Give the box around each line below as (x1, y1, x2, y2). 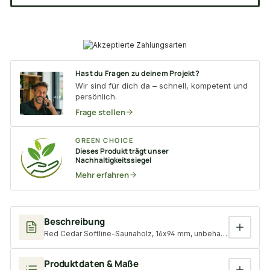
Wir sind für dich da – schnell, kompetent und (75, 80, 248, 90)
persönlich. (75, 91, 117, 101)
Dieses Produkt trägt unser (75, 145, 169, 156)
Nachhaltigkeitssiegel (75, 154, 151, 165)
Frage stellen (75, 106, 125, 118)
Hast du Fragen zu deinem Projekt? (75, 67, 199, 78)
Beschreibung (44, 215, 105, 228)
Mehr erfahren (75, 169, 129, 180)
